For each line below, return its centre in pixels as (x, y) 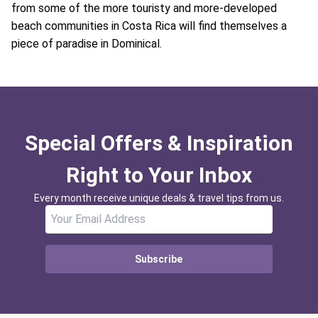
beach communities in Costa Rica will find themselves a (149, 26)
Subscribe (159, 259)
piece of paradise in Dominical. (87, 44)
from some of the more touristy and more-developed (144, 8)
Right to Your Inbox (159, 175)
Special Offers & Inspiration (159, 143)
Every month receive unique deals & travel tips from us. (159, 198)
